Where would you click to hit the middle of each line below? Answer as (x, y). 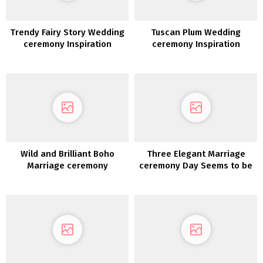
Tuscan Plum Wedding (196, 32)
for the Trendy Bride (196, 178)
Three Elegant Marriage (196, 154)
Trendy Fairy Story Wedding (67, 32)
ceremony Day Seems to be (196, 166)
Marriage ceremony (67, 166)
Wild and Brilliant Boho (67, 154)
